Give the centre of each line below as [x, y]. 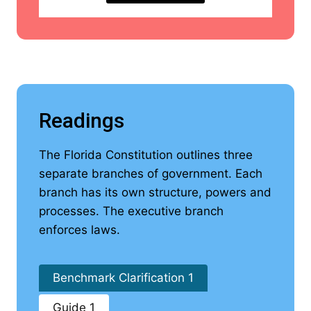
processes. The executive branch [131, 211]
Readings [82, 121]
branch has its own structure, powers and [155, 193]
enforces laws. [79, 230]
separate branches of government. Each [151, 174]
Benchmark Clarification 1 [123, 278]
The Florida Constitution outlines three [146, 155]
